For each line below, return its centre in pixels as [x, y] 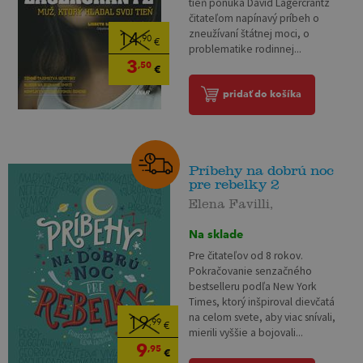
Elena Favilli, [231, 201]
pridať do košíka [263, 94]
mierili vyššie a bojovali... [246, 333]
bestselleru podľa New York [253, 287]
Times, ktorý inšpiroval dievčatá [262, 302]
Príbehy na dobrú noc [262, 170]
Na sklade [216, 234]
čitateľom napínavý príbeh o [254, 19]
